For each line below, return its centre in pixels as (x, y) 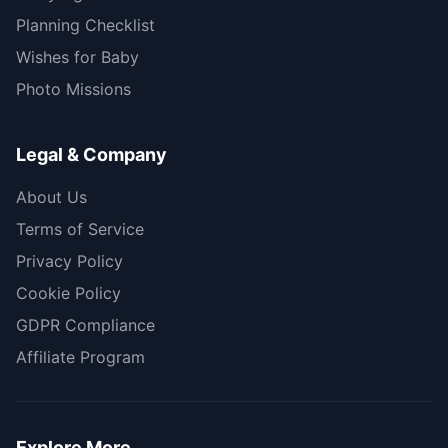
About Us (51, 197)
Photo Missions (73, 89)
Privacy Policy (69, 261)
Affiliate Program (80, 357)
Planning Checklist (85, 25)
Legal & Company (91, 155)
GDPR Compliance (85, 325)
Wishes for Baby (77, 57)
